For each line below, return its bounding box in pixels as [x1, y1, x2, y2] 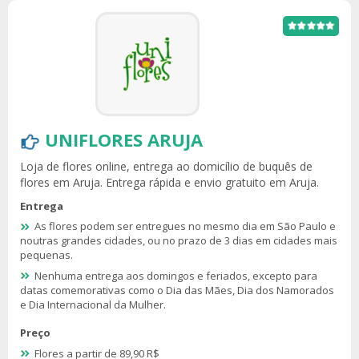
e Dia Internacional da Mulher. [20, 296, 166, 312]
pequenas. [20, 248, 73, 263]
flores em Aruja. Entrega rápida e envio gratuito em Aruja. [20, 174, 319, 190]
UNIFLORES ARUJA [45, 127, 203, 151]
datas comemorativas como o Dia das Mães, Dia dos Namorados [20, 282, 334, 297]
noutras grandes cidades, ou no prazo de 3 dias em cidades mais [20, 233, 337, 248]
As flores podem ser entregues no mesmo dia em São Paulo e [34, 219, 336, 234]
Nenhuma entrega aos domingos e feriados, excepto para [34, 268, 317, 283]
